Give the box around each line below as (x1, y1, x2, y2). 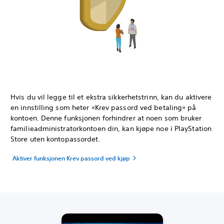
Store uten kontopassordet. (10, 134, 102, 143)
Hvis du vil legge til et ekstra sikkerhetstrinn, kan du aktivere (10, 92, 212, 101)
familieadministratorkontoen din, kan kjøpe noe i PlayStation (10, 123, 212, 133)
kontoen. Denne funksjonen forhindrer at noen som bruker (10, 113, 202, 122)
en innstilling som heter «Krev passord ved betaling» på (10, 102, 196, 112)
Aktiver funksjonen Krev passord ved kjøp (12, 153, 130, 162)
